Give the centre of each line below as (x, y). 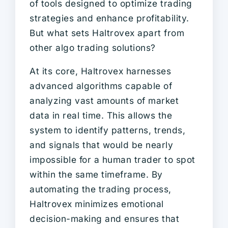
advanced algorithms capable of (101, 85)
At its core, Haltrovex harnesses (100, 71)
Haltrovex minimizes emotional (97, 204)
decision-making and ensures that (104, 218)
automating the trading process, (101, 189)
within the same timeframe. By (96, 174)
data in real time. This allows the (101, 115)
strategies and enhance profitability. (109, 18)
